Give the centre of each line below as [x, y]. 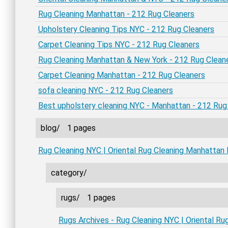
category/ [69, 173]
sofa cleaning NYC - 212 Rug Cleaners [106, 90]
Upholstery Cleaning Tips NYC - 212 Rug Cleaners [126, 29]
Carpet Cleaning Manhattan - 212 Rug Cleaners [122, 75]
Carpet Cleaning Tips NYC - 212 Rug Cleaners [119, 45]
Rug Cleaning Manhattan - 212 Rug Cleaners [116, 14]
